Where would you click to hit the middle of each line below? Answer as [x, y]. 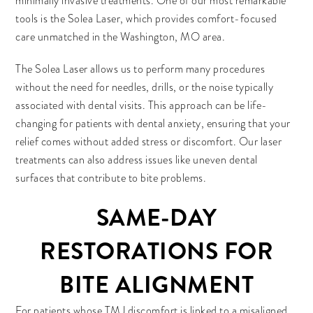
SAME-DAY [156, 218]
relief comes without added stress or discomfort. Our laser [149, 142]
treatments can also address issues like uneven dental [137, 160]
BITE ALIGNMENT [156, 285]
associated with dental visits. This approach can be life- [141, 105]
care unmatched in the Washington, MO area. [121, 37]
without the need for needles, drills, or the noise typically [145, 87]
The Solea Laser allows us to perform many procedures [140, 69]
